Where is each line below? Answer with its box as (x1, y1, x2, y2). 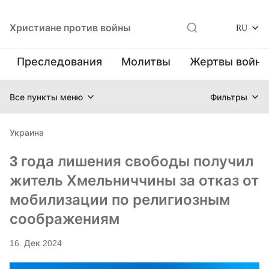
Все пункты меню (10, 91, 83, 102)
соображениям (10, 210, 119, 228)
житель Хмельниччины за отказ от (10, 172, 259, 189)
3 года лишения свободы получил (10, 153, 253, 170)
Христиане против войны (10, 22, 131, 34)
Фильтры (210, 91, 247, 102)
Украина (10, 127, 44, 138)
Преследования (17, 55, 102, 68)
